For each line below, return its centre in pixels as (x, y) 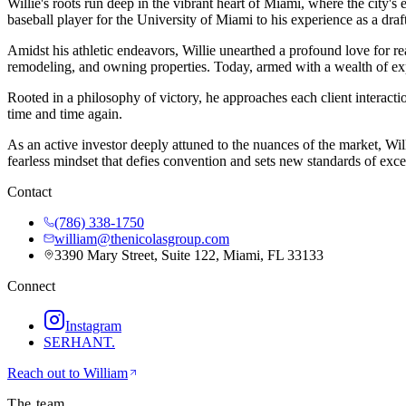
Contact (29, 191)
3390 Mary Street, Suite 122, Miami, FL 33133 (189, 255)
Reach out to (45, 372)
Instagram (93, 325)
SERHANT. (79, 342)
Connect (31, 285)
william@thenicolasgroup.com (142, 238)
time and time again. (65, 113)
